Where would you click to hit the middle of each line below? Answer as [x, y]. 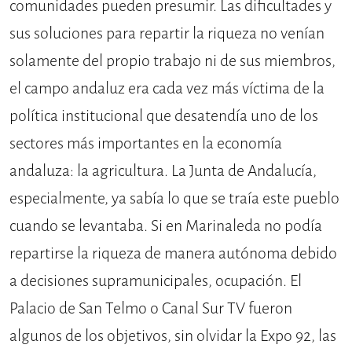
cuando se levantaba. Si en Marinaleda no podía [166, 225]
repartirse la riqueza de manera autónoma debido [173, 253]
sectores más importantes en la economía [146, 143]
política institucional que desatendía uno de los [164, 115]
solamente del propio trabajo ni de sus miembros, [172, 60]
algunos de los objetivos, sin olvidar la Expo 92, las [173, 335]
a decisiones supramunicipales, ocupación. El [156, 280]
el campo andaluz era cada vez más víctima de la [167, 88]
